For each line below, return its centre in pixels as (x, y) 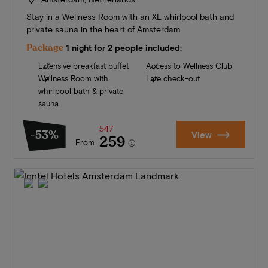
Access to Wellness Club (189, 66)
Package (45, 48)
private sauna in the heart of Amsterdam (103, 29)
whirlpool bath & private (80, 91)
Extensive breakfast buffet (83, 66)
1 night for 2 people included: (124, 48)
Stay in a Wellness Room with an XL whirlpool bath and (130, 17)
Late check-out (173, 79)
